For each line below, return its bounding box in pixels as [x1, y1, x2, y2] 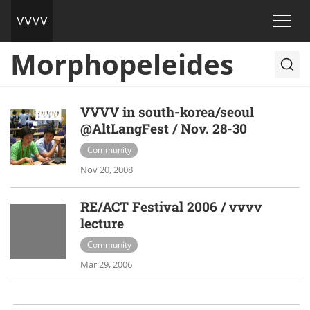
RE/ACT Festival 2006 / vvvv [80, 197, 262, 215]
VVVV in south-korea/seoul [80, 103, 254, 120]
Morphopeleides [10, 45, 234, 83]
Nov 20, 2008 [80, 163, 133, 176]
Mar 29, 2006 [80, 257, 132, 271]
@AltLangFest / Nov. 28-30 [80, 120, 247, 137]
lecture [80, 214, 124, 232]
